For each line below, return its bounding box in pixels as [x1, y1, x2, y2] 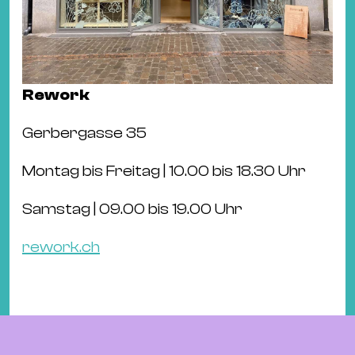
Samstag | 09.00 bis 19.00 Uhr [22, 200, 242, 218]
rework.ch [22, 238, 100, 256]
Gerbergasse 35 [22, 124, 147, 142]
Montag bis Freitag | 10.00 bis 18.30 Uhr [22, 162, 306, 180]
